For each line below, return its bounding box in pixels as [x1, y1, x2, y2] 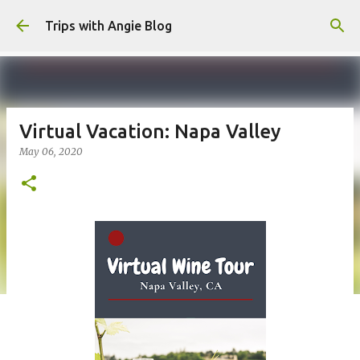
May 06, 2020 [19, 145, 83, 157]
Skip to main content [120, 13, 240, 27]
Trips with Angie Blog [45, 18, 172, 33]
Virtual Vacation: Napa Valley [19, 121, 280, 142]
